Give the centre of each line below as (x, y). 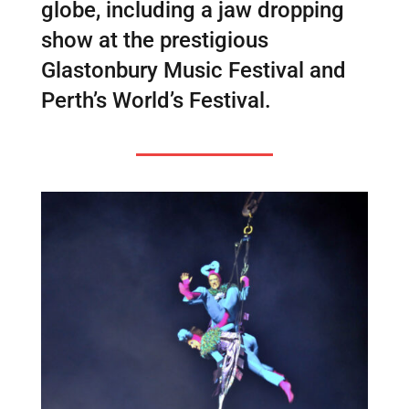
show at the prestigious (154, 40)
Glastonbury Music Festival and (193, 70)
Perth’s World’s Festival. (156, 100)
